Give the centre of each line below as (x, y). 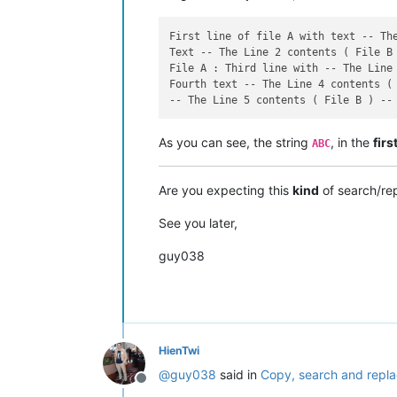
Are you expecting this (226, 190)
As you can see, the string (235, 142)
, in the (352, 142)
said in (238, 374)
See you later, (198, 222)
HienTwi (179, 350)
